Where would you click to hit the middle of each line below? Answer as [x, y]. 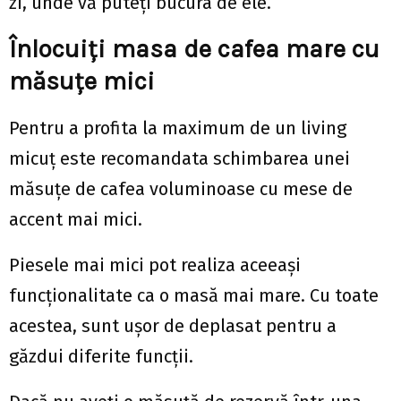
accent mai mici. [76, 219]
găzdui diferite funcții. [101, 356]
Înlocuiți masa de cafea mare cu [194, 48]
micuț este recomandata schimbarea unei [179, 158]
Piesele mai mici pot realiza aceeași [155, 264]
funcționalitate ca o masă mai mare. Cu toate [194, 295]
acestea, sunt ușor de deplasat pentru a [173, 325]
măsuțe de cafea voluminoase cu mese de [181, 188]
